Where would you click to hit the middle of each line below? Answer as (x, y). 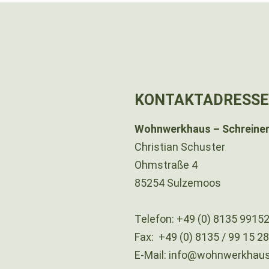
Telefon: (156, 219)
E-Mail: (152, 255)
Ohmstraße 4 (166, 165)
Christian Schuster (180, 147)
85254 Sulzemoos (178, 183)
